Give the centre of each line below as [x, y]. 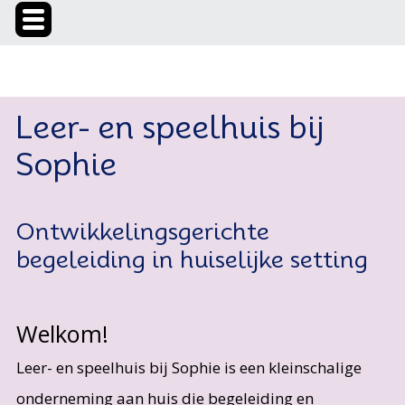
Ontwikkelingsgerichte [142, 231]
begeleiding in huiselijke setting [192, 259]
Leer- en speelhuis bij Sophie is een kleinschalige [188, 368]
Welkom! [62, 334]
